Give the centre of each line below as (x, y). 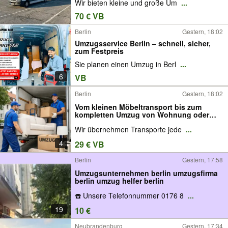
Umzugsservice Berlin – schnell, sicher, (143, 43)
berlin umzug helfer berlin (130, 180)
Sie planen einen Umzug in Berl (126, 64)
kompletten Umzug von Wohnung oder (142, 114)
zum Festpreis (99, 51)
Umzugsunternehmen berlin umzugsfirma (146, 173)
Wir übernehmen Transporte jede (129, 130)
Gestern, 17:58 (203, 160)
